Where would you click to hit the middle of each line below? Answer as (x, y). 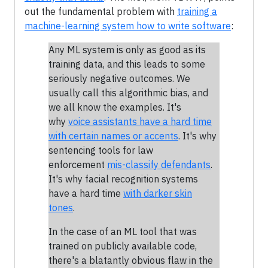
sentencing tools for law (101, 150)
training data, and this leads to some (127, 64)
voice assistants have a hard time (140, 121)
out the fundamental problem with (101, 11)
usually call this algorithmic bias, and (128, 92)
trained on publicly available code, (123, 246)
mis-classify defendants (159, 164)
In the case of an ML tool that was (123, 231)
